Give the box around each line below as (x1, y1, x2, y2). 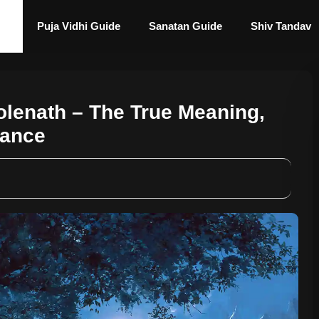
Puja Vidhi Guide (37, 20, 120, 32)
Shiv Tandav (251, 20, 311, 32)
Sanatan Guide (149, 20, 222, 32)
